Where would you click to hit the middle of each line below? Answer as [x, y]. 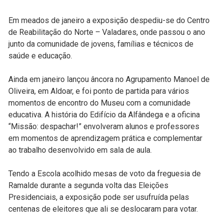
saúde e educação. [41, 55]
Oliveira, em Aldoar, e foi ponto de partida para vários [99, 91]
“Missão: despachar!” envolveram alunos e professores [104, 126]
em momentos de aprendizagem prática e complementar [105, 138]
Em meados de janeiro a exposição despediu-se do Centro [109, 20]
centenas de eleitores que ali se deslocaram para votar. [103, 209]
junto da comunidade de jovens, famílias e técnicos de [101, 44]
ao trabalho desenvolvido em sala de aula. [80, 150]
